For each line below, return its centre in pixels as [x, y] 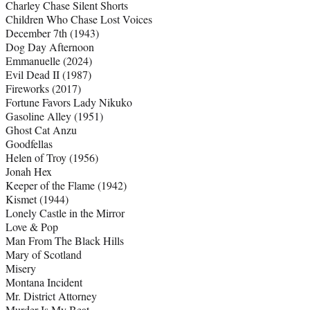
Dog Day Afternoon [50, 47]
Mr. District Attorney [51, 296]
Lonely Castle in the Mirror [65, 213]
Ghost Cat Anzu [41, 130]
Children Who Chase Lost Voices [79, 19]
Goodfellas [29, 144]
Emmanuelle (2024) [49, 61]
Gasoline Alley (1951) [54, 116]
